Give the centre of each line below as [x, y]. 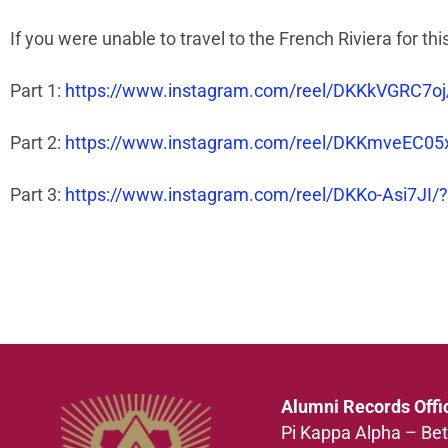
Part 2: [37, 143]
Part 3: [37, 195]
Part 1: [37, 91]
